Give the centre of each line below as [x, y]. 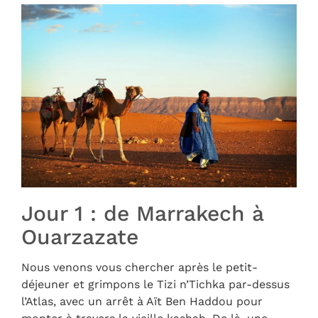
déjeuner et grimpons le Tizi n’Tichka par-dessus [155, 285]
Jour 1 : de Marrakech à [142, 214]
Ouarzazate [80, 237]
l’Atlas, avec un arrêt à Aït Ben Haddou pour [142, 302]
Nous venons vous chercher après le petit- [139, 268]
